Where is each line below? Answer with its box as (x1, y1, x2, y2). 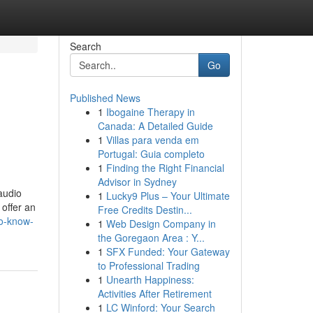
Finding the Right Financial (105, 161, 224, 175)
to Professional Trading (97, 259, 200, 272)
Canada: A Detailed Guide (97, 119, 213, 133)
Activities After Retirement (97, 286, 212, 300)
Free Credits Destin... (97, 203, 192, 217)
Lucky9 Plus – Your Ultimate (105, 189, 230, 203)
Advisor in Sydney (97, 175, 177, 189)
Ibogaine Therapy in (105, 105, 195, 119)
